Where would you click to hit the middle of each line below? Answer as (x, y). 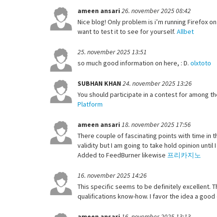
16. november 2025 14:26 (112, 175)
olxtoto (201, 63)
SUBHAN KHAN (100, 83)
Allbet (185, 31)
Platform (90, 104)
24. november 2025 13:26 (157, 83)
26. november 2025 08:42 (156, 10)
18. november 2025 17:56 (156, 124)
